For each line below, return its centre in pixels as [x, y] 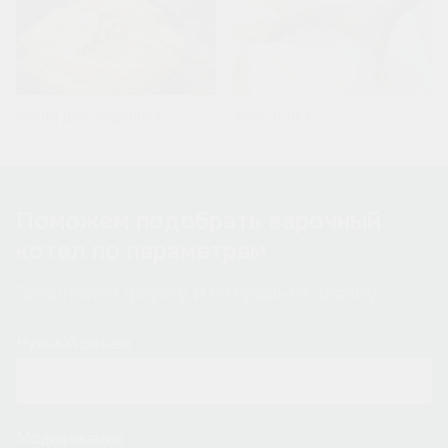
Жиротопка [271, 116]
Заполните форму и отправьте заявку [196, 293]
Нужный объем [73, 343]
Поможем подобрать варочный [198, 221]
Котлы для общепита [88, 116]
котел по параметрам [141, 251]
